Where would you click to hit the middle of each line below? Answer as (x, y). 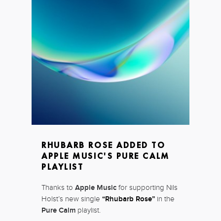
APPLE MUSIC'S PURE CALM (106, 156)
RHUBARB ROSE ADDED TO (104, 145)
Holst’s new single (72, 199)
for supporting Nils (147, 187)
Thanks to (58, 187)
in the (165, 199)
